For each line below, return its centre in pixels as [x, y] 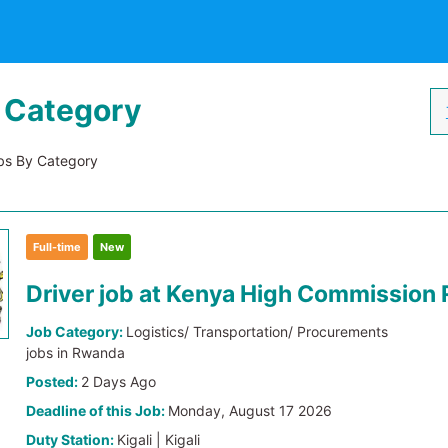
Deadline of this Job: [97, 410]
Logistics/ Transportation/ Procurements [257, 331]
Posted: [54, 381]
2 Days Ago [119, 381]
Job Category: [76, 331]
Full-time [57, 247]
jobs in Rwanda [76, 352]
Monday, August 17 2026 [250, 410]
